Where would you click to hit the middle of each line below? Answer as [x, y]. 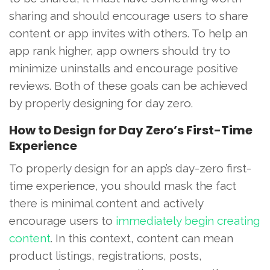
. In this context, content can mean [142, 238]
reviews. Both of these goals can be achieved [128, 85]
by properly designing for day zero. [101, 103]
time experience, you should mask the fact [123, 185]
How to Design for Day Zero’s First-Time [131, 130]
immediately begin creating [188, 220]
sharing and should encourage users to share [129, 15]
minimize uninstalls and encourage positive [124, 68]
